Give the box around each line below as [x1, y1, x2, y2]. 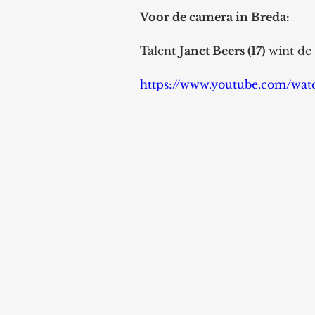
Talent [140, 44, 179, 58]
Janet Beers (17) [179, 44, 265, 58]
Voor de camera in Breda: [140, 10, 290, 24]
